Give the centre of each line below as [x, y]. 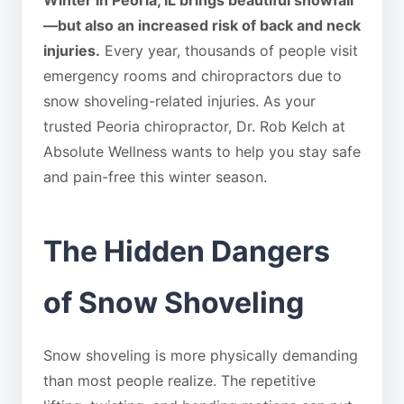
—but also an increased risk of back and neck [202, 25]
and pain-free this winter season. [155, 177]
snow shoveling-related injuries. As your [179, 101]
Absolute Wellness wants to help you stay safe [202, 151]
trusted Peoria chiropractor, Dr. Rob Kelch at [194, 126]
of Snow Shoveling [174, 303]
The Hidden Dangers [187, 251]
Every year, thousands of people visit [229, 50]
